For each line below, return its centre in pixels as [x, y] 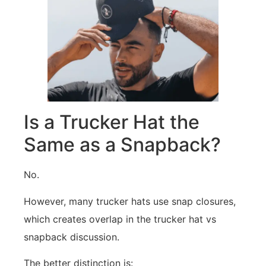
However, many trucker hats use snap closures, [130, 201]
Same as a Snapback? [122, 145]
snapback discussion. [72, 237]
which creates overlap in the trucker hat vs [120, 219]
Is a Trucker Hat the [112, 122]
